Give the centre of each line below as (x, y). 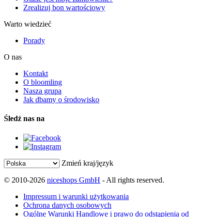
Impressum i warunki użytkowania (76, 196)
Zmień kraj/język (87, 163)
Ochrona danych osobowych (67, 205)
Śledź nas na (24, 119)
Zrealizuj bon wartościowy (64, 7)
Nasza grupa (42, 91)
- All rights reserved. (132, 180)
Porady (34, 40)
